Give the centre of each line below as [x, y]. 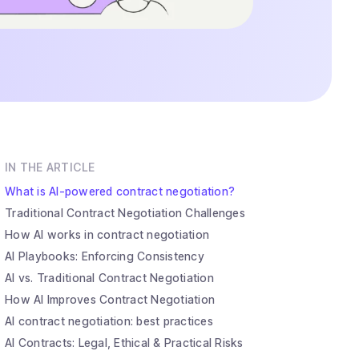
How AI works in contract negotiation [107, 234]
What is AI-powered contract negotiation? [120, 191]
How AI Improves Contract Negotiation [110, 299]
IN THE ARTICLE [50, 167]
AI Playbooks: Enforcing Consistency [105, 256]
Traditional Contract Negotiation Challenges [125, 213]
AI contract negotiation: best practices [109, 321]
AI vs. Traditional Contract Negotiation [109, 278]
